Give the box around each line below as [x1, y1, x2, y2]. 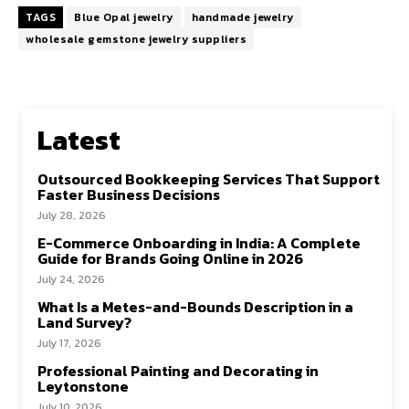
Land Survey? [37, 311, 131, 333]
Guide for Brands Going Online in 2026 [37, 247, 303, 269]
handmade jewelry [191, 9, 294, 26]
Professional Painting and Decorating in [37, 360, 319, 382]
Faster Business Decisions [37, 184, 220, 205]
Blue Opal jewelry [74, 9, 173, 26]
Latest [37, 120, 121, 161]
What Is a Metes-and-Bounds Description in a [37, 296, 353, 318]
